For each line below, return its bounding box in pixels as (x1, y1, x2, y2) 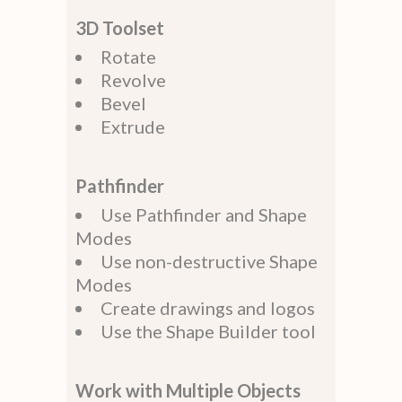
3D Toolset (75, 16, 164, 39)
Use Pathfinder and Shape (100, 203, 307, 225)
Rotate (100, 45, 156, 67)
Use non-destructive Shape (100, 249, 318, 272)
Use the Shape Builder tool (100, 319, 316, 342)
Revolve (100, 68, 166, 91)
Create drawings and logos (100, 296, 315, 319)
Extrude (100, 115, 165, 137)
